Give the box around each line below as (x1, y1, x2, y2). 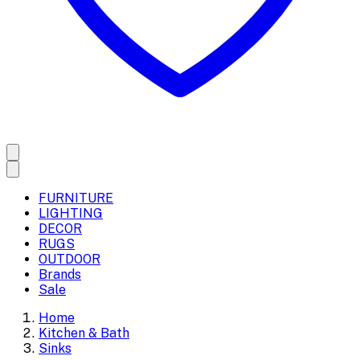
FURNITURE (39, 190, 113, 206)
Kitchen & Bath (39, 325, 129, 341)
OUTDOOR (39, 252, 100, 267)
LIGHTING (39, 206, 103, 221)
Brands (39, 267, 81, 282)
